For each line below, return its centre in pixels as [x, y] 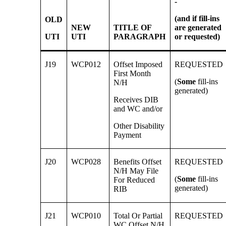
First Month [132, 74]
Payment [128, 135]
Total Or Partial [138, 216]
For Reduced [134, 180]
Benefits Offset [138, 162]
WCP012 [86, 65]
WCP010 [86, 216]
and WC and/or [138, 109]
